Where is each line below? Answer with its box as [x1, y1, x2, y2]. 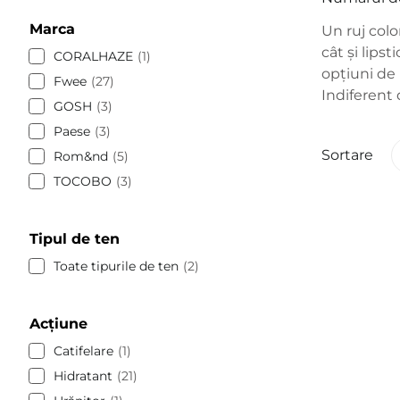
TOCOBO [54, 172, 112, 189]
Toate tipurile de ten [54, 257, 179, 274]
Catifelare [54, 342, 113, 359]
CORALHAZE [54, 47, 133, 64]
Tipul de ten [29, 229, 120, 247]
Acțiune [29, 314, 87, 332]
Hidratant [54, 367, 112, 384]
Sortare [321, 146, 373, 163]
